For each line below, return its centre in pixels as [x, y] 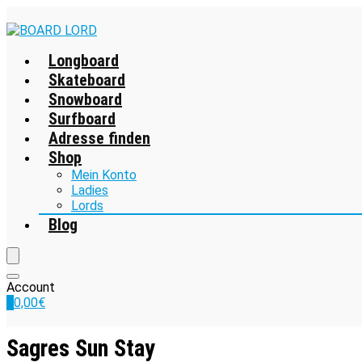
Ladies [90, 190]
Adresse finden [99, 138]
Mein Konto [104, 175]
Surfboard [82, 119]
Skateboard [87, 80]
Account [31, 287]
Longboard [84, 61]
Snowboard [85, 99]
